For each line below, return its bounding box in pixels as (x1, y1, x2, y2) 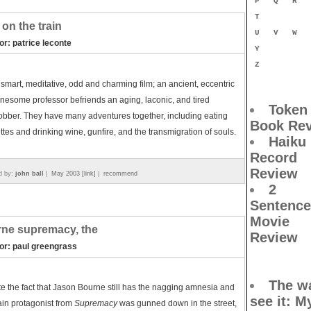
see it (250, 294, 286, 309)
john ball (15, 170, 44, 177)
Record (250, 150, 297, 165)
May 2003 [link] (51, 170, 96, 177)
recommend (103, 170, 137, 177)
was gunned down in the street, (117, 299, 237, 308)
